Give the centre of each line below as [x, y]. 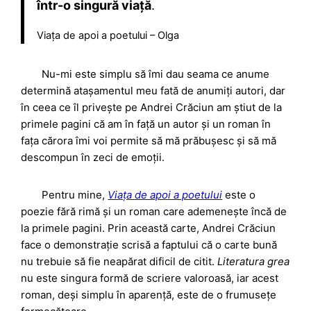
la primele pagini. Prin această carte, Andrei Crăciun [149, 228]
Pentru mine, [75, 194]
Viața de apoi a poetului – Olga [108, 36]
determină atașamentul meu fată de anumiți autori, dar [153, 90]
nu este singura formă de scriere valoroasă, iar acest [150, 278]
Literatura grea [254, 261]
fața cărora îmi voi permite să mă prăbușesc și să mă [149, 140]
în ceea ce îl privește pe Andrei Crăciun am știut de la [152, 107]
